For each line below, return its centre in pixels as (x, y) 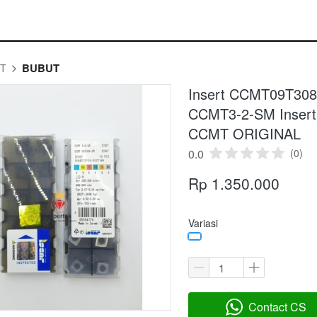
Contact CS (277, 307)
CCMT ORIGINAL (244, 134)
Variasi (203, 223)
